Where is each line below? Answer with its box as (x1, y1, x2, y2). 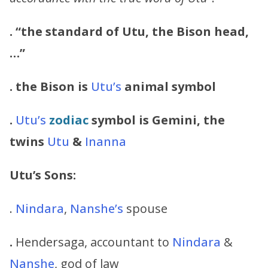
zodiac (49, 111, 89, 128)
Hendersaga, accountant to (13, 233, 172, 250)
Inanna (85, 133, 126, 150)
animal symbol (121, 78, 216, 95)
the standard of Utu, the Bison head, (21, 23, 249, 39)
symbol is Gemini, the (89, 111, 225, 128)
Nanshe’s (70, 200, 123, 217)
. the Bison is (10, 78, 91, 95)
